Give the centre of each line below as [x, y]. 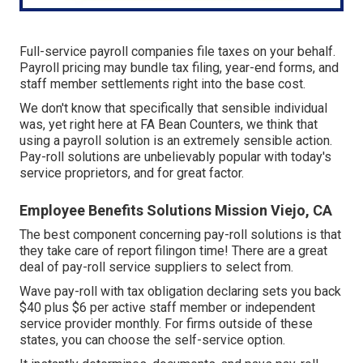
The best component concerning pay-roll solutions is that [180, 235]
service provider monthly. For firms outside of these [166, 324]
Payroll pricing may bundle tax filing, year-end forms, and [179, 68]
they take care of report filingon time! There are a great [173, 251]
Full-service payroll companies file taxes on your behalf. [177, 52]
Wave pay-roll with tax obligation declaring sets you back [180, 292]
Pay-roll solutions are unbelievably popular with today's [175, 157]
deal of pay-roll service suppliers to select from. [156, 267]
